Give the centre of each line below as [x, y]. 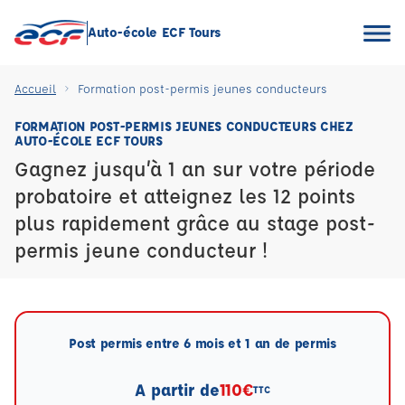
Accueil [35, 88]
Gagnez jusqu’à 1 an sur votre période [195, 169]
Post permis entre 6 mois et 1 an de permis [202, 343]
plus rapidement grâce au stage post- [195, 223]
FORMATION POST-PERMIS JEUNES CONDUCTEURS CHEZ [184, 126]
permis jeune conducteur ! [141, 250]
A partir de [177, 390]
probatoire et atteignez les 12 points [185, 196]
